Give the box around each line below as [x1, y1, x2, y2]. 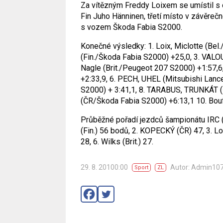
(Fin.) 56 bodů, [81, 126, 130, 135]
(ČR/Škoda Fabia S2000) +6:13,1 [81, 96, 194, 106]
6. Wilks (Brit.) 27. [91, 137, 153, 146]
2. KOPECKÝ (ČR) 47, [130, 126, 204, 135]
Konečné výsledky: [81, 41, 146, 51]
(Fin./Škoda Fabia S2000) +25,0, [81, 52, 192, 62]
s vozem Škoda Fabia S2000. [81, 22, 182, 32]
